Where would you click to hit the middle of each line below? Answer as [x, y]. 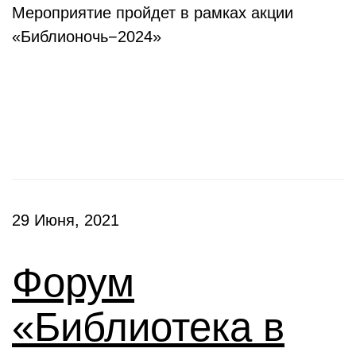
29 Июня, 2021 [66, 220]
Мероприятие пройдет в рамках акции [153, 13]
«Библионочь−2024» [87, 37]
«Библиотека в [148, 327]
